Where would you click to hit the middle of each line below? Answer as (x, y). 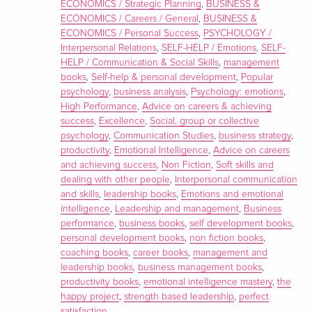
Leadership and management (177, 209)
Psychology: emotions (237, 92)
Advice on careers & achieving (207, 106)
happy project (90, 296)
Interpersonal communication (236, 179)
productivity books (100, 282)
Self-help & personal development (164, 77)
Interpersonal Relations (109, 48)
